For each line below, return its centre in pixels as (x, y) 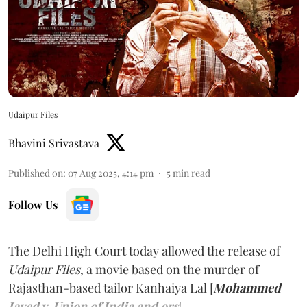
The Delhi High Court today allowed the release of (144, 250)
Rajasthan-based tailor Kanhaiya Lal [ (111, 287)
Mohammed (247, 287)
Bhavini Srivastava (54, 143)
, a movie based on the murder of (170, 269)
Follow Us (33, 204)
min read (192, 173)
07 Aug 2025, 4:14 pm (111, 173)
